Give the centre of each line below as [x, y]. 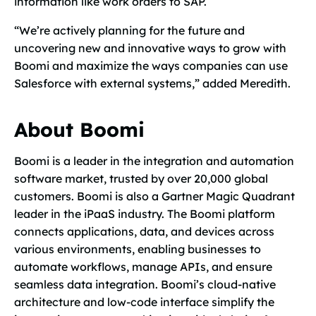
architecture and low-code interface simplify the [144, 302]
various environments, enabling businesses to [138, 249]
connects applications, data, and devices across [144, 231]
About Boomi [79, 129]
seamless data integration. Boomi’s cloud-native [145, 284]
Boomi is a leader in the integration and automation [154, 161]
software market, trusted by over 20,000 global [141, 178]
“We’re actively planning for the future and [129, 30]
